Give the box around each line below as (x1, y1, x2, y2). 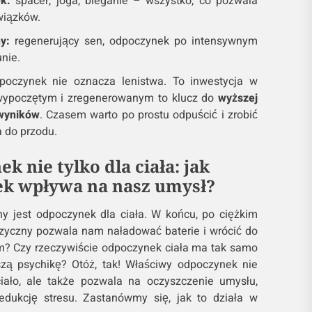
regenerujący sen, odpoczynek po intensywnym (9, 33, 258, 50)
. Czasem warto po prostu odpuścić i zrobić (39, 107, 258, 124)
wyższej (217, 90, 258, 107)
